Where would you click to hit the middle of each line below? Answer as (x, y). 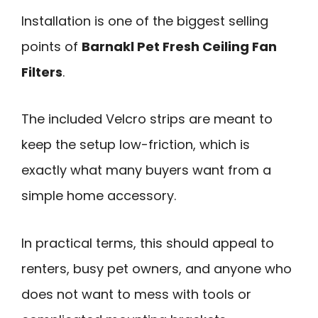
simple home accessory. (99, 196)
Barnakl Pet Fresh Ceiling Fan (179, 46)
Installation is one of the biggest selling (145, 21)
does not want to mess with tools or (136, 294)
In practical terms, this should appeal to (148, 243)
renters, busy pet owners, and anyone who (157, 268)
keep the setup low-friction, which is (136, 145)
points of (51, 46)
